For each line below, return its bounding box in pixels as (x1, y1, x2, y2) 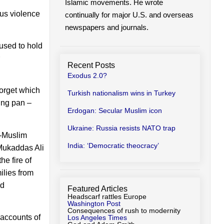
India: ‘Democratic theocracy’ (67, 141, 159, 149)
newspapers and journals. (64, 22, 148, 31)
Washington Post (67, 199, 120, 207)
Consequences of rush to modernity (67, 206, 180, 214)
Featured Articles (67, 184, 127, 193)
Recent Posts (67, 60, 115, 69)
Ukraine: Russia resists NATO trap (67, 123, 175, 132)
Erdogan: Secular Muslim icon (67, 106, 162, 114)
